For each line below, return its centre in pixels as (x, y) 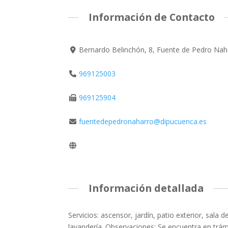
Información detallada (146, 188)
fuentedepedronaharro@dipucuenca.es (142, 122)
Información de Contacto (151, 17)
